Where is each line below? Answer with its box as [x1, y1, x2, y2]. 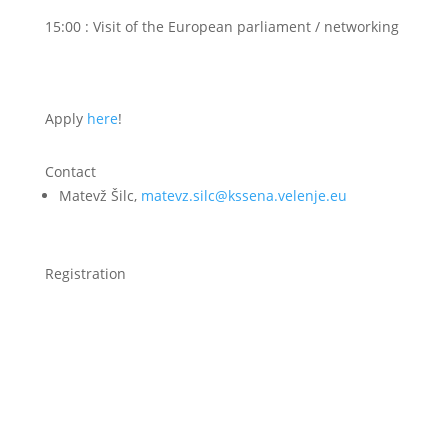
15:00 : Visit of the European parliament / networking [44, 17, 399, 36]
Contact [44, 162, 96, 181]
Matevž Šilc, [58, 186, 141, 205]
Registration [44, 264, 126, 283]
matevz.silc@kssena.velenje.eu [140, 186, 347, 205]
